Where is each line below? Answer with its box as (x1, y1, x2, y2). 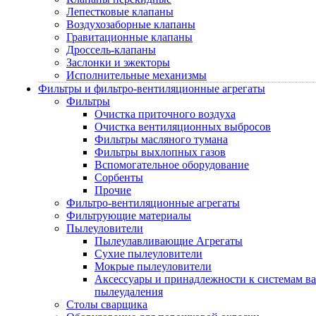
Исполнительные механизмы (66, 69, 207, 81)
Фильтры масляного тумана (95, 133, 228, 145)
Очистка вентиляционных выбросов (95, 121, 271, 133)
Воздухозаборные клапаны (66, 18, 195, 30)
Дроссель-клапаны (66, 44, 156, 56)
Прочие (95, 184, 131, 196)
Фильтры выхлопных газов (95, 146, 226, 158)
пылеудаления (95, 286, 163, 298)
